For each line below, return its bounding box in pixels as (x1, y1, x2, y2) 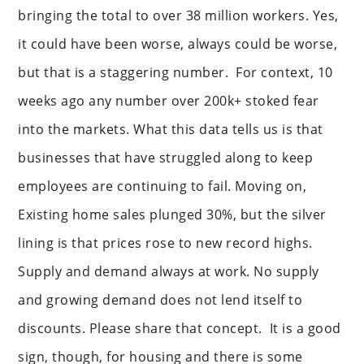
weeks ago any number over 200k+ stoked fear (18, 92, 319, 110)
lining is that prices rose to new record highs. (18, 234, 313, 252)
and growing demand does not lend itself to (18, 291, 303, 309)
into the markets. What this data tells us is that (18, 120, 323, 138)
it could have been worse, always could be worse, (18, 35, 338, 53)
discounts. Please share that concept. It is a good (18, 319, 341, 337)
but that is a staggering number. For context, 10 (18, 63, 333, 81)
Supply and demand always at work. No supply (18, 262, 319, 280)
